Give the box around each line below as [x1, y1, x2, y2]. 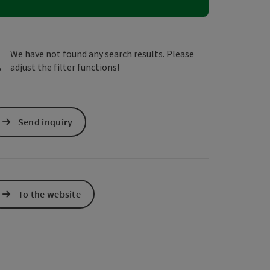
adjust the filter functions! [10, 61, 119, 74]
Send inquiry [17, 116, 73, 128]
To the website [17, 187, 81, 200]
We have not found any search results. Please [10, 48, 194, 60]
